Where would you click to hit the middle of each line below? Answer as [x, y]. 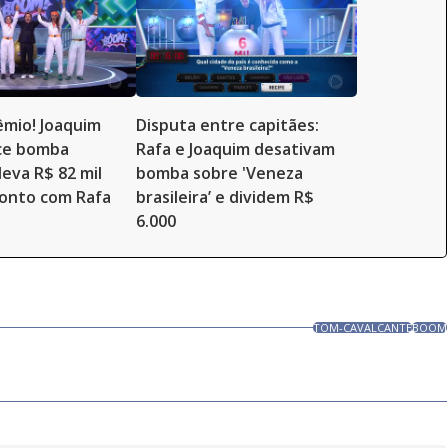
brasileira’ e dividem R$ [225, 197]
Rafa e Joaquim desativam [235, 149]
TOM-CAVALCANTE [363, 327]
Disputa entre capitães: [227, 125]
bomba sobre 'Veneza [219, 173]
